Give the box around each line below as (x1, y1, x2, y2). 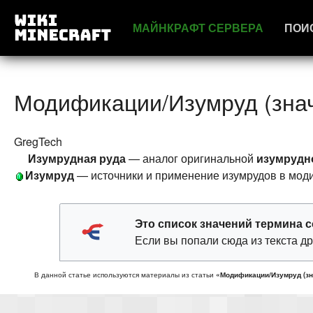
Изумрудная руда (28, 150, 126, 166)
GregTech (14, 133, 62, 150)
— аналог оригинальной (126, 150, 256, 166)
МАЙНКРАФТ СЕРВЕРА (133, 20, 264, 36)
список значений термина (158, 215, 303, 232)
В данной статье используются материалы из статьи (34, 270, 216, 280)
